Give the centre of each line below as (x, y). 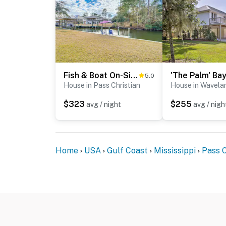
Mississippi (175, 151)
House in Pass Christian (102, 86)
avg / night (104, 105)
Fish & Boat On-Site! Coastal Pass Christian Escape (134, 76)
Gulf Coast (127, 151)
